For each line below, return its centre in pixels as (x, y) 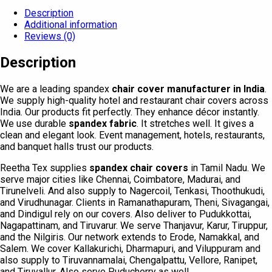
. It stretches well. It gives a (195, 123)
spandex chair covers (139, 168)
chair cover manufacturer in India (188, 89)
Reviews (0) (50, 36)
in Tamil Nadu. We (227, 168)
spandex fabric (103, 123)
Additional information (71, 24)
